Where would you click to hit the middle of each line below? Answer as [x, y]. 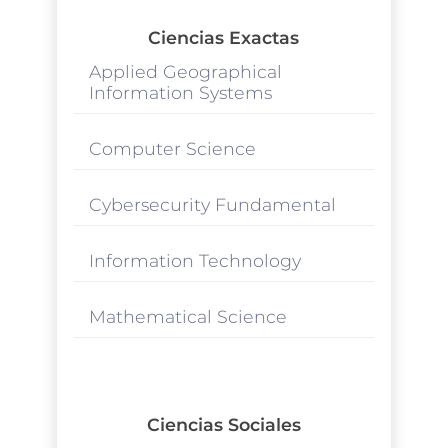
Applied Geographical [185, 71]
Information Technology [194, 260]
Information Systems [180, 92]
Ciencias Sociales [223, 424]
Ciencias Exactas [224, 37]
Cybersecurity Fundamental [212, 204]
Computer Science [172, 148]
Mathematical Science [187, 316]
